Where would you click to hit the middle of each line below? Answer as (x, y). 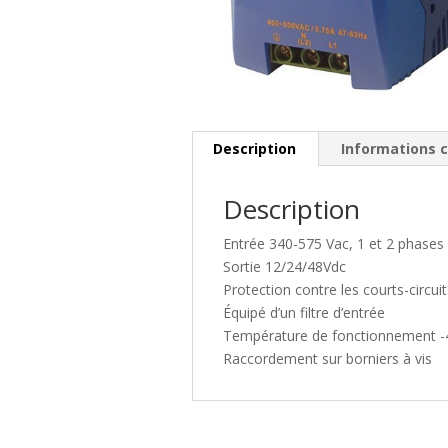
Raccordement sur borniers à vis (328, 358)
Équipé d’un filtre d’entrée (304, 312)
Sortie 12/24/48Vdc (285, 266)
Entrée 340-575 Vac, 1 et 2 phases (334, 243)
